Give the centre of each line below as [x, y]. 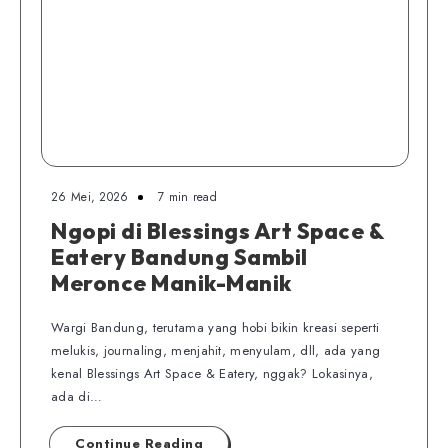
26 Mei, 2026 [90, 197]
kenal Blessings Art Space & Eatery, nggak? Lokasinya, [212, 373]
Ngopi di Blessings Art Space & [217, 231]
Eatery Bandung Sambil [179, 257]
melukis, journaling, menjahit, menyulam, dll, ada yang [216, 350]
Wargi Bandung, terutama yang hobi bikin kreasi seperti [215, 327]
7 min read [187, 197]
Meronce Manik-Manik [171, 283]
